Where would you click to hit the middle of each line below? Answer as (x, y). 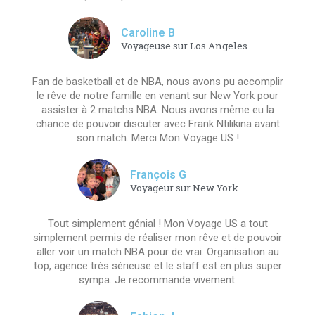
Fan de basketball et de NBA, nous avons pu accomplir (157, 82)
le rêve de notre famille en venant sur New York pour (157, 96)
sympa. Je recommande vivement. (157, 280)
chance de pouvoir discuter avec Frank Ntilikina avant (157, 124)
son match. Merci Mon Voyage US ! (157, 138)
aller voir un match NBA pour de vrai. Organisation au (157, 252)
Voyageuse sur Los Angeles (184, 46)
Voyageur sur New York (184, 188)
